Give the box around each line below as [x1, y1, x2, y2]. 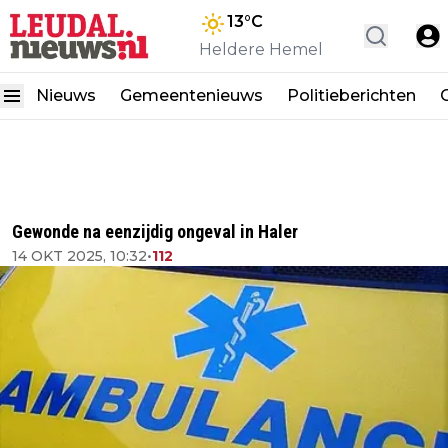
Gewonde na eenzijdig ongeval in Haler [12, 221, 298, 242]
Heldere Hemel [199, 40, 323, 59]
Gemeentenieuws [120, 86, 263, 105]
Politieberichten [287, 86, 416, 105]
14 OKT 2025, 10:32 [12, 247, 147, 265]
